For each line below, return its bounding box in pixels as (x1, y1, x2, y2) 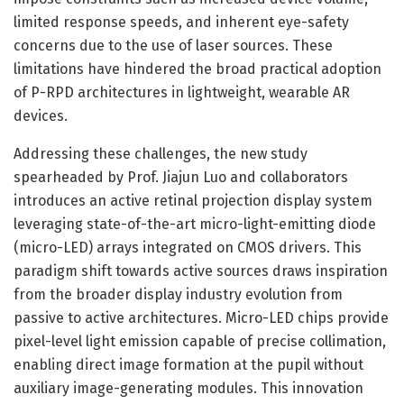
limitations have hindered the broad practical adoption (14, 60, 381, 78)
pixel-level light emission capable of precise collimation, (14, 332, 386, 350)
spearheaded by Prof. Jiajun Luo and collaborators (14, 168, 348, 186)
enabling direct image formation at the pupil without (14, 355, 363, 373)
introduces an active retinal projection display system (14, 191, 372, 209)
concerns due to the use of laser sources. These (14, 36, 333, 54)
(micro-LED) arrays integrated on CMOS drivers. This (14, 238, 362, 256)
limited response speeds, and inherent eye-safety (14, 13, 349, 31)
